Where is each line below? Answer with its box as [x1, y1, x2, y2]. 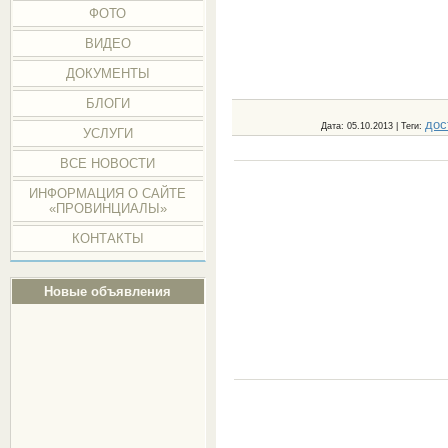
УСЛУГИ [82, 126, 133, 141]
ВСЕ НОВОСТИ [60, 156, 156, 171]
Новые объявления [44, 284, 172, 299]
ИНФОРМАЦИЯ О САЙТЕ [29, 186, 187, 201]
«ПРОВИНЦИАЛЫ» [48, 201, 167, 216]
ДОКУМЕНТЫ [65, 66, 150, 81]
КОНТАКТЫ [71, 231, 144, 246]
